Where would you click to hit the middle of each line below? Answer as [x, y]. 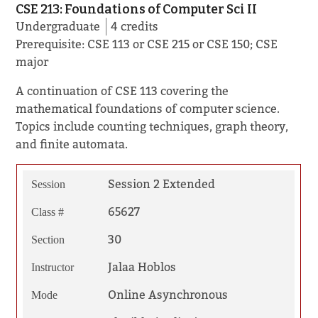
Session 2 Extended [161, 184]
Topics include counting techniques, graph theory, [152, 126]
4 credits [135, 26]
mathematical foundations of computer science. [148, 109]
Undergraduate [58, 26]
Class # [47, 212]
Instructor [52, 267]
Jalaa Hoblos [142, 267]
